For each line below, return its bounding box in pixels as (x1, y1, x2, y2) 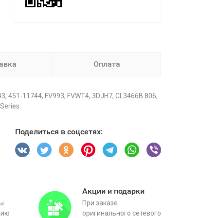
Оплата (93, 59, 120, 69)
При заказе (82, 199, 118, 207)
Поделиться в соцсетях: (15, 127, 103, 136)
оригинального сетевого (82, 209, 161, 217)
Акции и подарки (82, 186, 145, 196)
